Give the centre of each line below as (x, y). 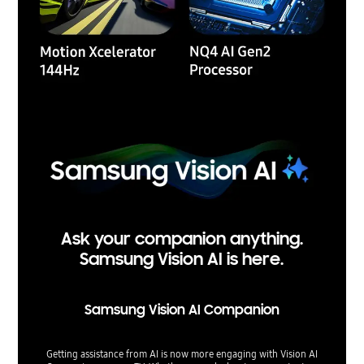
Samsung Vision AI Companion (182, 310)
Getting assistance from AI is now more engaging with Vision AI (182, 354)
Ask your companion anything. (182, 239)
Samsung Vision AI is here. (182, 260)
